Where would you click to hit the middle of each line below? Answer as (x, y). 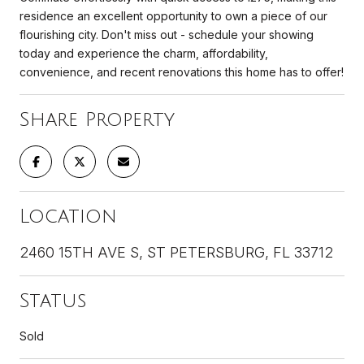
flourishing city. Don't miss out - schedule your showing (167, 34)
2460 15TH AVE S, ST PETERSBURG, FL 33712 (176, 252)
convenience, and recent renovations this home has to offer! (182, 71)
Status (53, 300)
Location (68, 216)
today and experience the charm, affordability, (144, 53)
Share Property (97, 119)
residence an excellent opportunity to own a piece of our (173, 15)
